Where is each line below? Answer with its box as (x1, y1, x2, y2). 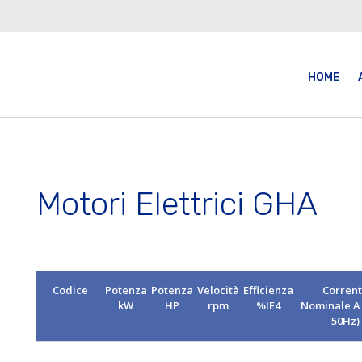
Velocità (196, 282, 239, 297)
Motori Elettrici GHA (36, 184, 318, 223)
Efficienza (242, 282, 293, 297)
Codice (53, 282, 89, 297)
